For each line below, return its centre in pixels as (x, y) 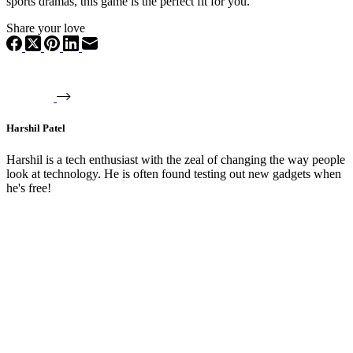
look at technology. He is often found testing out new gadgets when (174, 173)
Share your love (46, 28)
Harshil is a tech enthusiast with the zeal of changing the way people (176, 159)
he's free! (29, 188)
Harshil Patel (36, 128)
